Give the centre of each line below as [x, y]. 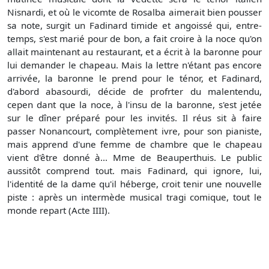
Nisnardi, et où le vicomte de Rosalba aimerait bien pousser [134, 12]
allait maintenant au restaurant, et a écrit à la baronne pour [134, 52]
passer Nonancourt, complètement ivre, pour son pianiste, [134, 131]
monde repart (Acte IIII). [59, 210]
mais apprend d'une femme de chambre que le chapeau [134, 144]
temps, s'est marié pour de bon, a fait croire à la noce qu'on [134, 39]
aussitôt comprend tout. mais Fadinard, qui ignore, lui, [134, 171]
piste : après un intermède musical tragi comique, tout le [134, 197]
